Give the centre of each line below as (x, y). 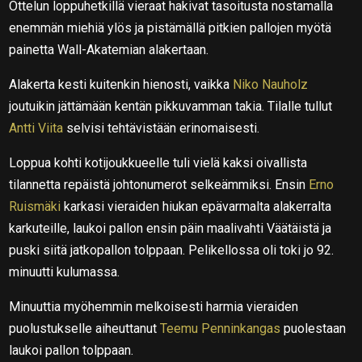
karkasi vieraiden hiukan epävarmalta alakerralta (198, 206)
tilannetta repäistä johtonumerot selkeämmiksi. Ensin (159, 184)
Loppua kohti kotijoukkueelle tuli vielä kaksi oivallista (158, 162)
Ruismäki (35, 206)
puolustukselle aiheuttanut (83, 328)
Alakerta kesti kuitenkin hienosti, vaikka (121, 84)
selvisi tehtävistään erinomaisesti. (162, 128)
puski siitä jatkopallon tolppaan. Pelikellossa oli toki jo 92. (172, 250)
